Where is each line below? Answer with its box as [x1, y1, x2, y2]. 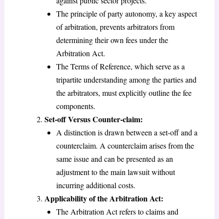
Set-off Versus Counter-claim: [44, 113, 143, 125]
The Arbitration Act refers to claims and [56, 206, 178, 217]
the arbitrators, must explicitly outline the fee [56, 87, 192, 98]
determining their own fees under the [56, 34, 168, 45]
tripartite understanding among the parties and [56, 74, 197, 85]
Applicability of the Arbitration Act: [44, 192, 163, 204]
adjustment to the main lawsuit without [56, 166, 175, 177]
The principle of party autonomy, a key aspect [56, 8, 197, 19]
